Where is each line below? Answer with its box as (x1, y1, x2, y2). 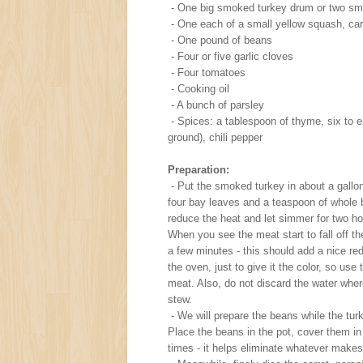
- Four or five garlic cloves (168, 49, 293, 62)
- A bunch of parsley (168, 98, 264, 111)
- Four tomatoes (168, 66, 246, 79)
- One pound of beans (168, 33, 272, 46)
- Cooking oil (168, 82, 229, 95)
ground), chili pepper (168, 130, 263, 143)
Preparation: (168, 163, 229, 176)
